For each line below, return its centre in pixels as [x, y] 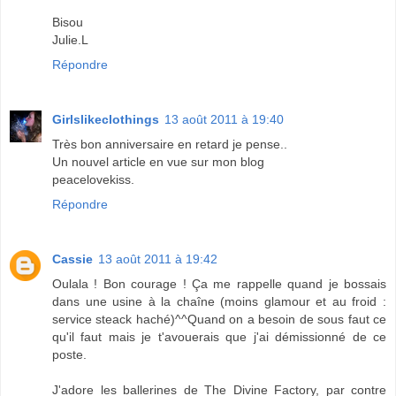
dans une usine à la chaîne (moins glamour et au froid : [219, 302]
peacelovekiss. [93, 180]
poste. [69, 355]
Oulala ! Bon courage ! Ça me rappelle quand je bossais [219, 284]
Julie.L [70, 40]
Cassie [72, 259]
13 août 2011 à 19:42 [158, 259]
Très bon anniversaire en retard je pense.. [170, 145]
